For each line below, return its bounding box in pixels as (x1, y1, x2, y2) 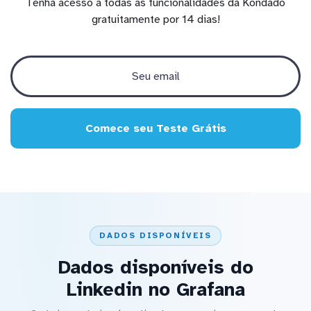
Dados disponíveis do (58, 255, 253, 279)
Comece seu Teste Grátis (85, 121, 226, 136)
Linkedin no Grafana (66, 277, 245, 301)
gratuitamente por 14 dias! (91, 12, 220, 27)
